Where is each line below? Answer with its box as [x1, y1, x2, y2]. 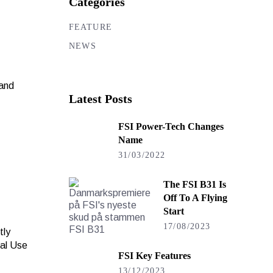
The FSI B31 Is [163, 179, 226, 190]
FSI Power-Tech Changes [118, 121, 224, 132]
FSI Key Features [118, 250, 191, 261]
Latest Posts [68, 92, 132, 105]
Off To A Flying [163, 193, 227, 203]
